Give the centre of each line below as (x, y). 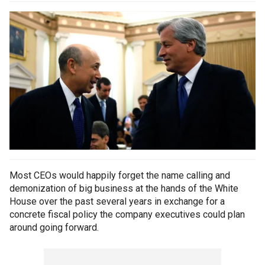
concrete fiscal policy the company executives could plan (127, 215)
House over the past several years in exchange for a (117, 202)
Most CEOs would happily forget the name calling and (120, 176)
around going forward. (54, 228)
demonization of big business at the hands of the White (124, 189)
